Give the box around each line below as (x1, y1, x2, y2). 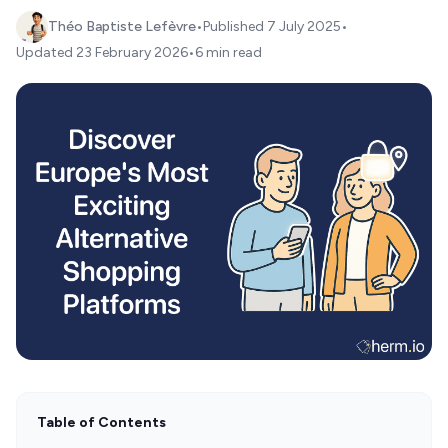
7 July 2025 (267, 18, 341, 35)
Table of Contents (37, 414, 166, 432)
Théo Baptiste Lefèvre (48, 18, 196, 35)
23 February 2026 (76, 44, 188, 61)
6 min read (195, 44, 262, 61)
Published (203, 18, 267, 35)
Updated (16, 44, 76, 61)
